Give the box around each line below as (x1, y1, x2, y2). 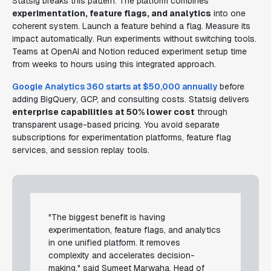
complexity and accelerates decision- (48, 250, 195, 261)
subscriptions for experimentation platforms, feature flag (12, 132, 231, 143)
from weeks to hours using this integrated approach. (12, 59, 216, 70)
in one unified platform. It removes (48, 237, 180, 248)
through (195, 106, 227, 117)
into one (211, 8, 246, 19)
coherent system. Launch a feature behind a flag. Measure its (12, 21, 250, 31)
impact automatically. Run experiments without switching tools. (12, 33, 256, 44)
